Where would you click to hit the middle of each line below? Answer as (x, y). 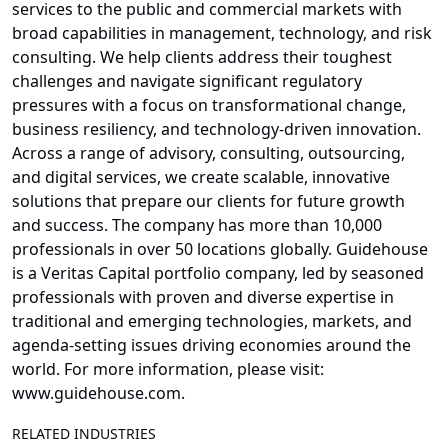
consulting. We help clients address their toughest (202, 57)
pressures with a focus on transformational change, (209, 105)
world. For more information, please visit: (168, 369)
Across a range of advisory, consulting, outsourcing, (208, 153)
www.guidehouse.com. (98, 393)
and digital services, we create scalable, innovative (201, 177)
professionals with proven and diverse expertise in (203, 297)
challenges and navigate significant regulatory (187, 81)
